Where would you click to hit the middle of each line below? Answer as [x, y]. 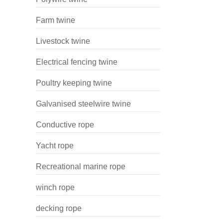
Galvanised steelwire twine [83, 104]
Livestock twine [63, 41]
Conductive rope [65, 125]
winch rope [55, 187]
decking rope [59, 208]
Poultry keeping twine [74, 83]
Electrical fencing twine [77, 62]
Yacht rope [55, 146]
